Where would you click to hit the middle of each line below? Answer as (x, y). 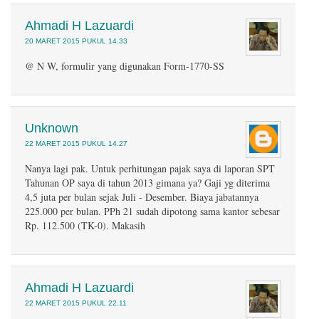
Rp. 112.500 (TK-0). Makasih (85, 225)
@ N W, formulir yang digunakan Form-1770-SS (125, 66)
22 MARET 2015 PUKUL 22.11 (76, 303)
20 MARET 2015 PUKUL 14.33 (76, 41)
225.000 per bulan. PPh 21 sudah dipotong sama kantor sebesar (152, 211)
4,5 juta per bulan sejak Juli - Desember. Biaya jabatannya (142, 197)
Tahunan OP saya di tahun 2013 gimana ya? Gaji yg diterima (147, 183)
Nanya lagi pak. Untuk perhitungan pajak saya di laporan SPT (150, 168)
